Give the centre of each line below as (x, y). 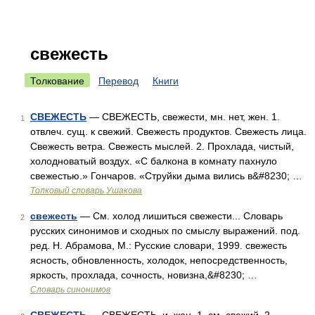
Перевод (118, 81)
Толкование (57, 81)
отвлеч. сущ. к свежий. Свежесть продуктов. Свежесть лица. (168, 131)
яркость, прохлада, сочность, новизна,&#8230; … (144, 275)
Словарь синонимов (70, 290)
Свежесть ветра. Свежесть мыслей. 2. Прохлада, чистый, (162, 146)
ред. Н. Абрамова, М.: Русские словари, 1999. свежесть (159, 245)
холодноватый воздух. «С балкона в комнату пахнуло (154, 161)
